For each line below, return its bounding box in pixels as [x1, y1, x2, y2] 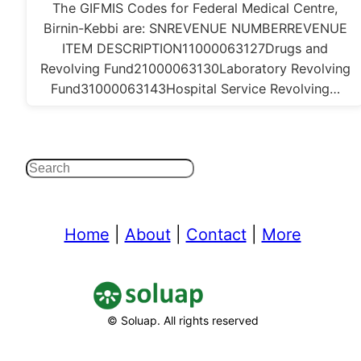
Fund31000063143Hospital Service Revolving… [50, 81, 340, 98]
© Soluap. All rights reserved [106, 313, 259, 327]
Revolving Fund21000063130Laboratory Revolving [39, 60, 351, 77]
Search [25, 161, 81, 181]
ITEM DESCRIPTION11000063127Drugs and [62, 40, 329, 57]
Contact [185, 225, 247, 245]
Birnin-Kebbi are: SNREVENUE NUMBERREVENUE [43, 20, 347, 37]
